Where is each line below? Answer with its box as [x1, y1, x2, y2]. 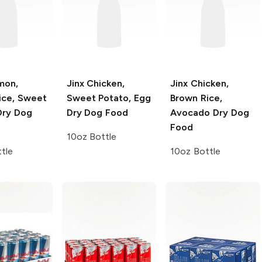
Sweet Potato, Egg [66, 92, 151, 104]
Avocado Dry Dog [170, 106, 249, 118]
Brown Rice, [170, 92, 222, 104]
